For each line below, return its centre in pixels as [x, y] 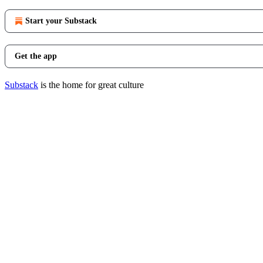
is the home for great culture [91, 85]
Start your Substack [61, 21]
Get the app [36, 56]
